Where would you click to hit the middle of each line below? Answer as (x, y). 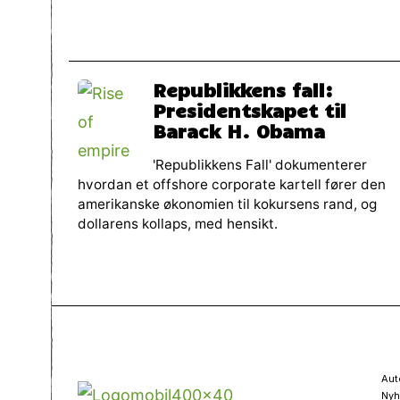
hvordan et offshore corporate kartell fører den (232, 184)
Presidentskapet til (250, 110)
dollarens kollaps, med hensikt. (178, 223)
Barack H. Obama (239, 131)
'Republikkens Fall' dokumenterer (260, 164)
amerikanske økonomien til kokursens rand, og (227, 204)
